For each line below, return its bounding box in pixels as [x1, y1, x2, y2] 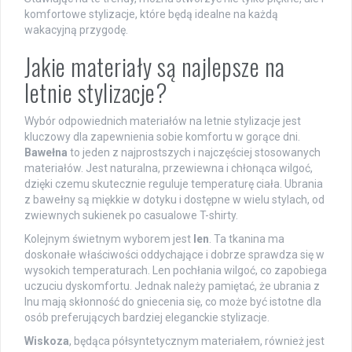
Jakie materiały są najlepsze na [24, 49, 285, 85]
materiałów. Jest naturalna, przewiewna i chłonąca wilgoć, [24, 162, 313, 175]
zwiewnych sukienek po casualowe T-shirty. [24, 209, 238, 222]
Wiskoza [24, 335, 69, 348]
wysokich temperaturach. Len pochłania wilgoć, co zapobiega [24, 264, 327, 277]
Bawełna [24, 146, 68, 159]
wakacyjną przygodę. [24, 24, 128, 37]
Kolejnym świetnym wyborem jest [24, 233, 193, 246]
